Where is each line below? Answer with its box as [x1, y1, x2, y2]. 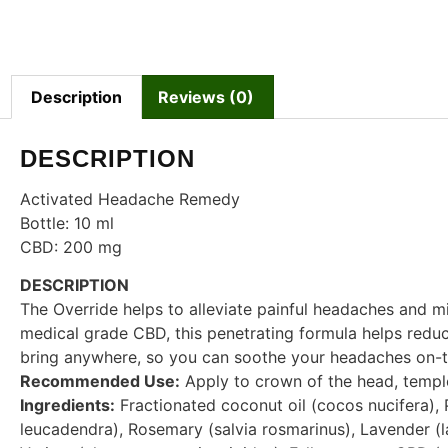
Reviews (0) [157, 86, 254, 107]
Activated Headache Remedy [20, 188, 240, 209]
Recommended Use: [20, 371, 180, 392]
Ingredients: [20, 395, 115, 416]
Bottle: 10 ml [20, 212, 114, 233]
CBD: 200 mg [20, 236, 122, 257]
